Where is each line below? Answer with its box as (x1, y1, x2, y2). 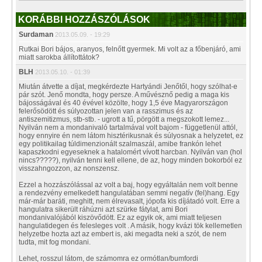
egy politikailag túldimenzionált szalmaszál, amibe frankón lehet (19, 140, 221, 148)
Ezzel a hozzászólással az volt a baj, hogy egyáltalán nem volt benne (19, 181, 238, 189)
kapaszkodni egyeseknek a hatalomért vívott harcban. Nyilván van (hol (19, 148, 242, 156)
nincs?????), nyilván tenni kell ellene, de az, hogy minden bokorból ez (19, 156, 242, 164)
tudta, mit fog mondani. (19, 238, 91, 246)
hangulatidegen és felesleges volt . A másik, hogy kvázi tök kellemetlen (19, 222, 242, 230)
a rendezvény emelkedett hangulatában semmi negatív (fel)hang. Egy (19, 189, 239, 197)
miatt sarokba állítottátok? (19, 53, 99, 61)
